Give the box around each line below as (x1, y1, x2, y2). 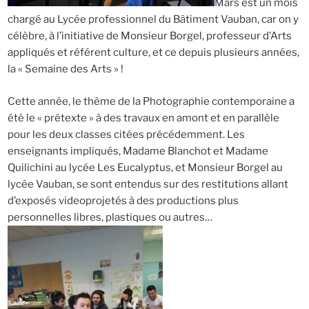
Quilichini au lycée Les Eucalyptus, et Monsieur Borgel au (7, 161, 283, 174)
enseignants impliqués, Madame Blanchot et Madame (7, 144, 268, 157)
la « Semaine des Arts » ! (7, 63, 123, 76)
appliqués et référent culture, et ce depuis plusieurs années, (7, 46, 299, 59)
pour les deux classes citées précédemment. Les (7, 128, 245, 141)
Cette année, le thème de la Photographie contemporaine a (7, 94, 295, 108)
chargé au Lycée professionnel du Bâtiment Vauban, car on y (7, 13, 299, 26)
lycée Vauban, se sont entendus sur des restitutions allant (7, 177, 288, 190)
